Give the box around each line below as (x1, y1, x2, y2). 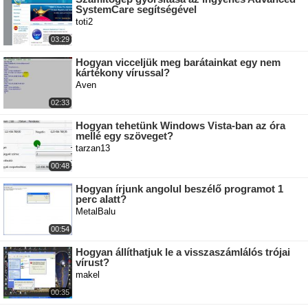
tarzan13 (76, 143, 110, 154)
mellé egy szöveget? (76, 130, 173, 142)
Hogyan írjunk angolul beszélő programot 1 (76, 183, 283, 195)
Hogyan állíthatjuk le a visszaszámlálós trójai (76, 246, 290, 258)
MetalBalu (76, 206, 115, 217)
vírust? (76, 256, 109, 269)
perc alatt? (76, 193, 126, 206)
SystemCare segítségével (76, 3, 197, 16)
